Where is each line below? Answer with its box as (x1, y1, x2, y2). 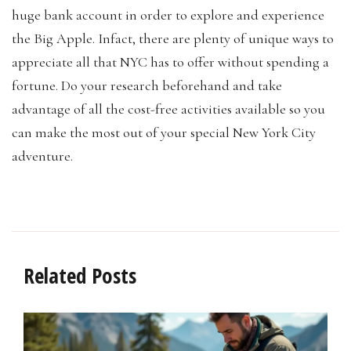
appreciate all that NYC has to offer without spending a (12, 52, 329, 71)
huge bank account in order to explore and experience (12, 5, 324, 24)
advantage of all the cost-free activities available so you (12, 100, 325, 118)
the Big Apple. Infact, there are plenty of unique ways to (12, 29, 334, 47)
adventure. (12, 147, 73, 165)
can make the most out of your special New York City (12, 123, 316, 141)
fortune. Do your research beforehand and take (12, 76, 282, 94)
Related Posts (24, 260, 136, 290)
